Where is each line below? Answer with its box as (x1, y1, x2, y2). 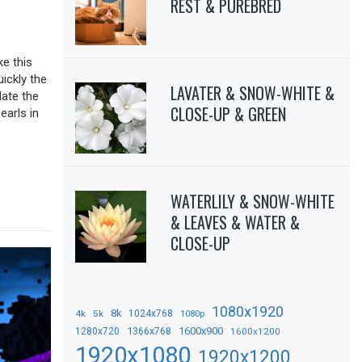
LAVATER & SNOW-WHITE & (170, 80, 335, 105)
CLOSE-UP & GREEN (170, 101, 287, 126)
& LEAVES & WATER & (170, 210, 301, 235)
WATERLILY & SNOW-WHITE (170, 189, 335, 214)
